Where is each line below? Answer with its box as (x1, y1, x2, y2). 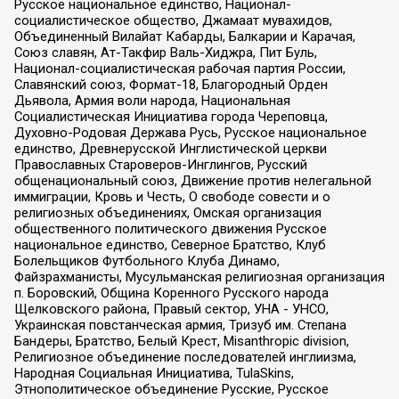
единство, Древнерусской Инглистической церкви (13, 141, 327, 158)
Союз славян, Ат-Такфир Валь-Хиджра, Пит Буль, (13, 45, 317, 61)
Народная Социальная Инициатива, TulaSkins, (13, 365, 294, 382)
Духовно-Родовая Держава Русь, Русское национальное (13, 125, 367, 142)
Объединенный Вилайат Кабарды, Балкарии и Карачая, (13, 28, 355, 45)
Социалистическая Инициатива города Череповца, (13, 109, 328, 126)
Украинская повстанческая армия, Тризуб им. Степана (13, 317, 346, 334)
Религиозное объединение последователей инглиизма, (13, 349, 356, 366)
